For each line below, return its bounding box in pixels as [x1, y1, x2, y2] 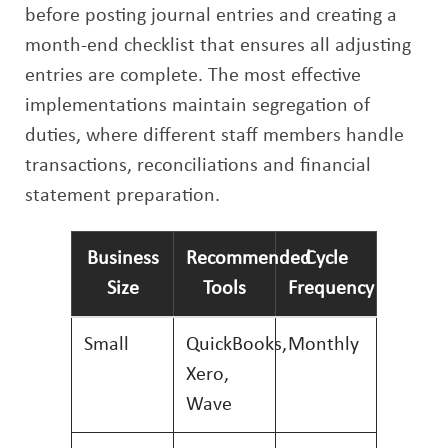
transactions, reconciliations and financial [25, 156, 371, 176]
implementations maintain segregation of [25, 96, 370, 116]
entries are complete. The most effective [25, 66, 361, 86]
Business [86, 249, 159, 269]
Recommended [186, 249, 311, 269]
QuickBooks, [186, 335, 287, 355]
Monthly [288, 335, 359, 355]
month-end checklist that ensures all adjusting [25, 36, 411, 56]
